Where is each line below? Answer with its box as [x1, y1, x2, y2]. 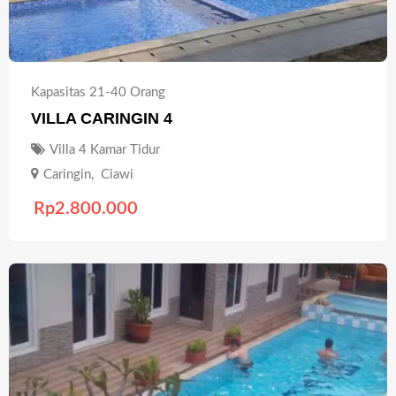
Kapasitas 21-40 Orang [31, 86, 165, 100]
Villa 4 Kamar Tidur [49, 143, 160, 157]
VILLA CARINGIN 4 [31, 110, 172, 128]
